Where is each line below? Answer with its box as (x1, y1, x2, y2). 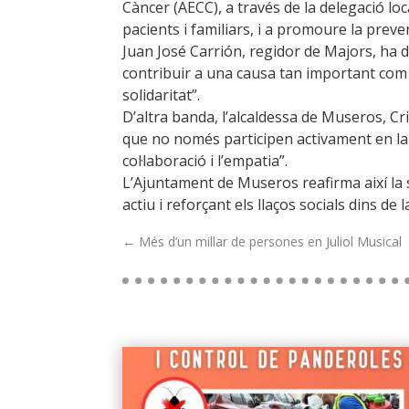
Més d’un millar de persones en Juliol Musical (139, 232, 403, 250)
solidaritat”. (122, 84, 201, 105)
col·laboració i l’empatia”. (122, 150, 288, 171)
